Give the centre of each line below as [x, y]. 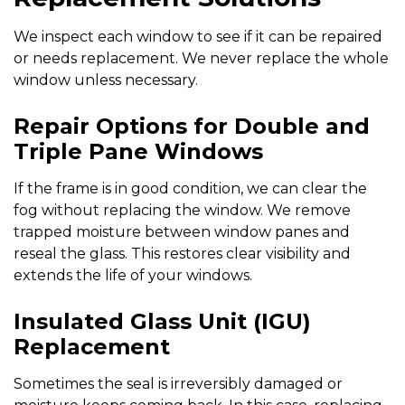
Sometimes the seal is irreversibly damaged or [178, 383]
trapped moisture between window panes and [182, 231]
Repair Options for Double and [192, 126]
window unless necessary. [106, 80]
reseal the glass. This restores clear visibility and [182, 253]
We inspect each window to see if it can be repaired [198, 36]
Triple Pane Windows [138, 151]
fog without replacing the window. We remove [182, 210]
